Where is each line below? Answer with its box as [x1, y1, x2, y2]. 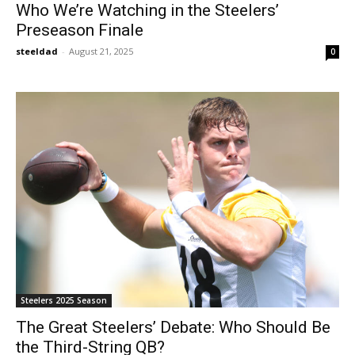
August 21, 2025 [69, 45, 133, 58]
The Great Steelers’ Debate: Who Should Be [16, 318, 330, 338]
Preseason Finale [16, 21, 143, 40]
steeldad [16, 45, 58, 58]
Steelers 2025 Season [21, 295, 107, 307]
